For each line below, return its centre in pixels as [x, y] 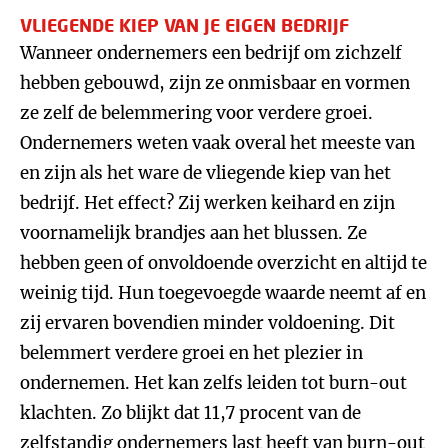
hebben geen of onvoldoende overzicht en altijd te [223, 263]
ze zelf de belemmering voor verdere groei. [196, 113]
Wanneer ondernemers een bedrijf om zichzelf [211, 53]
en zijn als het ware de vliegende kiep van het [205, 173]
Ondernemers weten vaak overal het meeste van [217, 143]
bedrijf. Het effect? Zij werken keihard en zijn [207, 203]
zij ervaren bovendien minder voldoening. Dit [207, 323]
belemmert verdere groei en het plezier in [191, 353]
